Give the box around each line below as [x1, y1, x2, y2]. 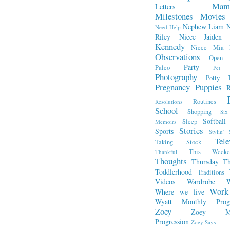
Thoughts [155, 155, 187, 167]
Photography [155, 71, 197, 83]
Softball [203, 116, 226, 126]
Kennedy [155, 41, 185, 52]
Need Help [155, 23, 181, 31]
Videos [155, 177, 175, 186]
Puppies [195, 81, 222, 93]
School [155, 105, 178, 117]
